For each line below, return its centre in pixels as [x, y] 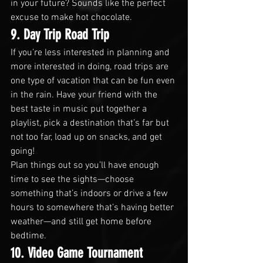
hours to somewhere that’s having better [93, 208]
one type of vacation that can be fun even [94, 81]
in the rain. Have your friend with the [85, 95]
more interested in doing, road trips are [91, 67]
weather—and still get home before [82, 222]
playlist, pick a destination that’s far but [91, 123]
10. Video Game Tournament [77, 253]
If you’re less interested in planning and [91, 53]
